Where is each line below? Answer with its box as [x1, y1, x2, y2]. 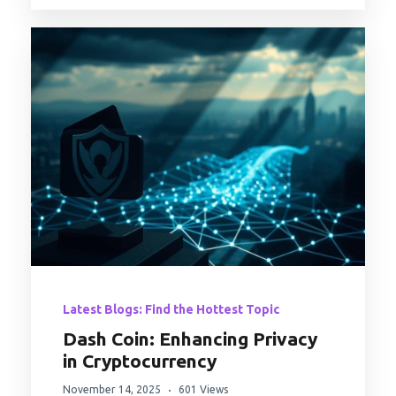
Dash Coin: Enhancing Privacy [63, 328, 317, 350]
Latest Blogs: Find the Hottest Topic [63, 302, 279, 317]
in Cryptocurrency [63, 350, 217, 372]
